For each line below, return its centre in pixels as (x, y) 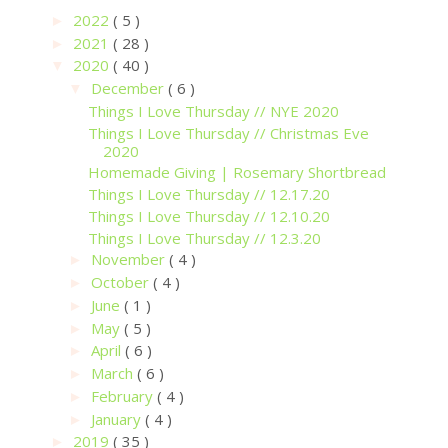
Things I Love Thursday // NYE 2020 (213, 110)
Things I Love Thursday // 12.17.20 (208, 194)
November (130, 259)
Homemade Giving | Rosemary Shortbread (236, 172)
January (118, 418)
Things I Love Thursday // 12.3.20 (204, 237)
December (129, 88)
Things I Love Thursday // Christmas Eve (228, 132)
